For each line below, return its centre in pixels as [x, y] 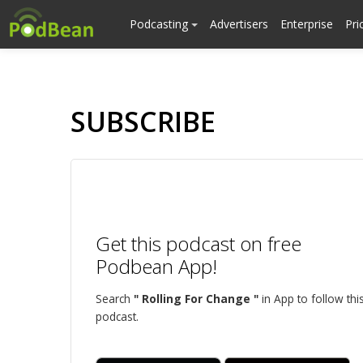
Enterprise [307, 24]
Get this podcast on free [199, 243]
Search [115, 299]
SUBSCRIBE [143, 122]
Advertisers [239, 24]
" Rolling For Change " [196, 299]
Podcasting [160, 24]
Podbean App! [156, 266]
